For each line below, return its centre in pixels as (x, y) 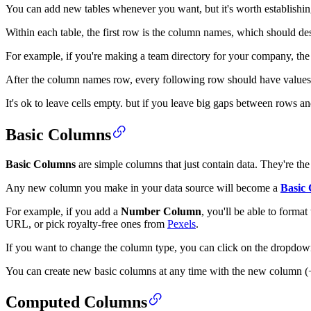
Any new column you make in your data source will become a (143, 187)
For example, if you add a (63, 211)
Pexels (182, 224)
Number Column (161, 211)
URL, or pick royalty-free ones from (86, 224)
